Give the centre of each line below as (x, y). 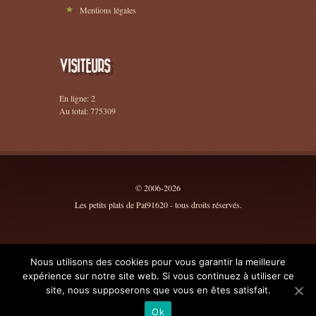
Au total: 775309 (87, 110)
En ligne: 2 (77, 98)
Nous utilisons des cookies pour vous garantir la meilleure (158, 262)
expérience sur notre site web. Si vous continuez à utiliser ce (158, 276)
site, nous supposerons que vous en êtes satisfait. (158, 290)
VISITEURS (85, 66)
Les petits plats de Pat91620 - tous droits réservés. (158, 204)
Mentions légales (108, 10)
